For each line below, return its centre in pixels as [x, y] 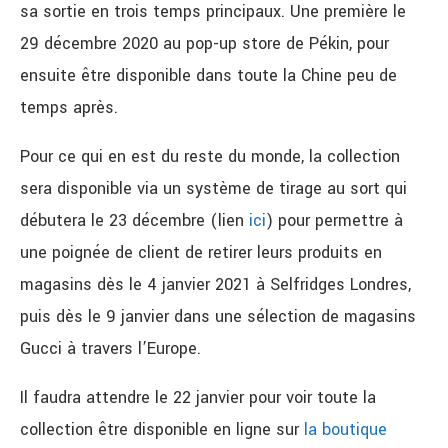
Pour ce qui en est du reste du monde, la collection [210, 157]
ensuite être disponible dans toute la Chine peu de [208, 76]
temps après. [69, 108]
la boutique [345, 430]
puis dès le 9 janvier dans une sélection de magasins [218, 317]
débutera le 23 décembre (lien [134, 221]
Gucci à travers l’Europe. [110, 349]
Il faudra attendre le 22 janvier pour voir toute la [198, 398]
